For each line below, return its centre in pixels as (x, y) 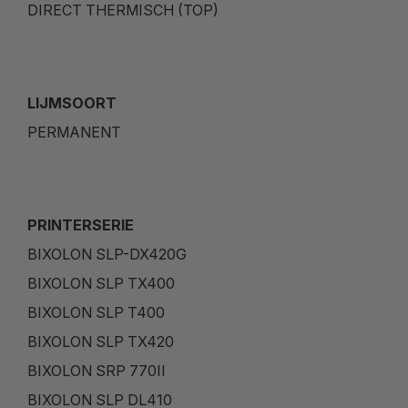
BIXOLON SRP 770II (97, 370)
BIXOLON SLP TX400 (101, 283)
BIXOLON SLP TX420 (101, 341)
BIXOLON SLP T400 (96, 312)
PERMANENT (74, 132)
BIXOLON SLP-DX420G (107, 254)
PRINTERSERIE (81, 224)
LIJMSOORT (72, 102)
